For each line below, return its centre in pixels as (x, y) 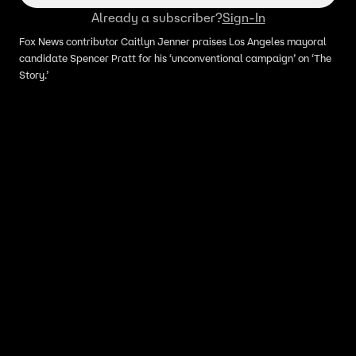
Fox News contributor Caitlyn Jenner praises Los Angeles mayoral (173, 42)
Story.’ (34, 75)
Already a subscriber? (157, 17)
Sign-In (244, 17)
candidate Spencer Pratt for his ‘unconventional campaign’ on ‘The (175, 58)
